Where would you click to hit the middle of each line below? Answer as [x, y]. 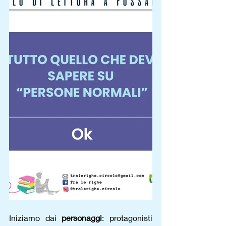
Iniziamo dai [36, 218]
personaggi [82, 218]
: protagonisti [127, 218]
